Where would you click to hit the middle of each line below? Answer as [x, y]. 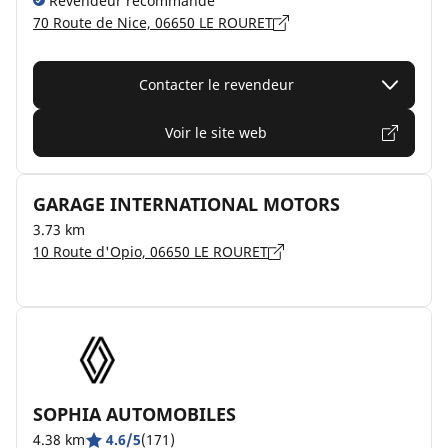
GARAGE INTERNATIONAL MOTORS [186, 204]
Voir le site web [216, 132]
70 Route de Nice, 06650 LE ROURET [153, 22]
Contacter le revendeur [216, 84]
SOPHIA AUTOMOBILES [134, 414]
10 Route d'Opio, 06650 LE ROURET [150, 251]
